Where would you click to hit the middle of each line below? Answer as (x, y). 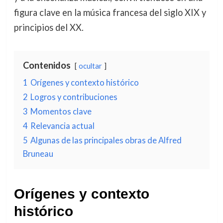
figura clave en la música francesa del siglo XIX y (110, 12)
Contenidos (47, 65)
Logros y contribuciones (74, 97)
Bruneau (38, 153)
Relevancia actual (62, 125)
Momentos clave (61, 111)
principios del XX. (49, 27)
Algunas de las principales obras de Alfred (106, 140)
